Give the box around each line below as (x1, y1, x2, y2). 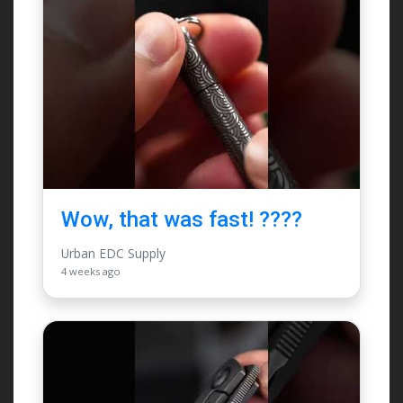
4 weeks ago (61, 264, 121, 279)
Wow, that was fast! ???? (61, 207, 302, 233)
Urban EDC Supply (61, 245, 166, 263)
